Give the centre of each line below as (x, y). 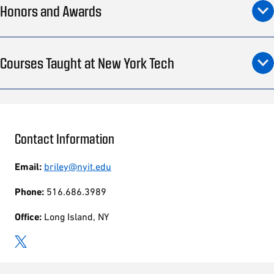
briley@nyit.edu (78, 166)
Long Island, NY (75, 216)
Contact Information (65, 139)
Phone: (29, 191)
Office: (28, 217)
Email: (28, 166)
